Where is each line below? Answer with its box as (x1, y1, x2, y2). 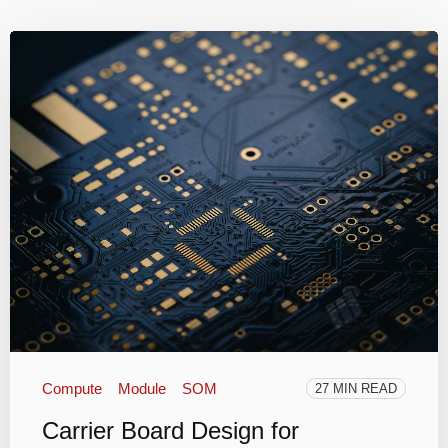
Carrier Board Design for (42, 417, 299, 445)
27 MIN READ (315, 381, 397, 397)
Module (118, 380, 166, 398)
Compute (42, 380, 102, 398)
